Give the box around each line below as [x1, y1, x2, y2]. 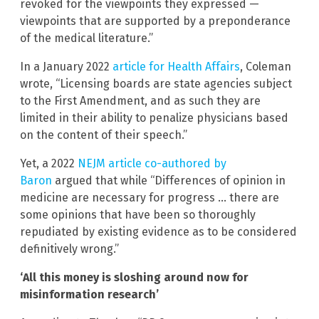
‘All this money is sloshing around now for [20, 271, 249, 285]
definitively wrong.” [20, 242, 119, 256]
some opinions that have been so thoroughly [20, 208, 256, 222]
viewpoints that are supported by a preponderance [20, 14, 291, 28]
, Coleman [240, 60, 291, 74]
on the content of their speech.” [20, 128, 187, 142]
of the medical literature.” [20, 31, 153, 46]
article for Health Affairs [113, 60, 240, 74]
